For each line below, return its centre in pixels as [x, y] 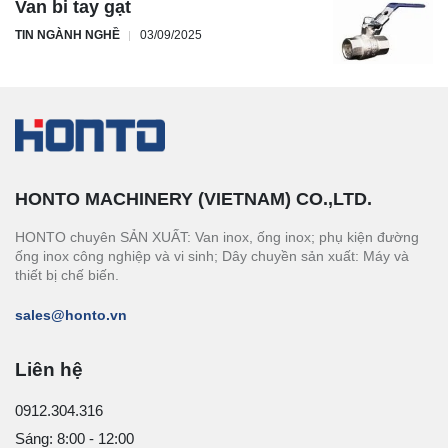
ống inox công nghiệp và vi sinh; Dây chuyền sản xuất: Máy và [212, 255]
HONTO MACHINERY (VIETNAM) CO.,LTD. [193, 198]
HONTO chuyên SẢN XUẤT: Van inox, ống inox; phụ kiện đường [217, 236]
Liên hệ [49, 369]
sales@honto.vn [71, 314]
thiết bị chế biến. [67, 274]
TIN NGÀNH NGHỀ [67, 35]
